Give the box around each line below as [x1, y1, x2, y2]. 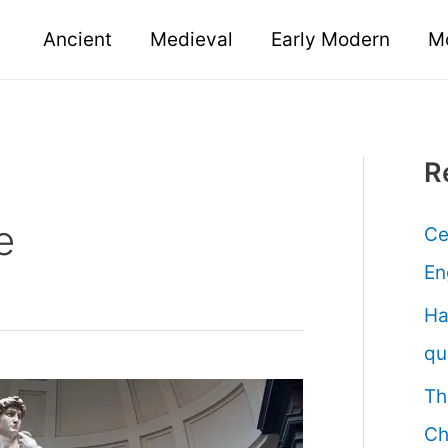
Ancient [42, 27, 112, 51]
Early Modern [270, 27, 390, 51]
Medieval [149, 27, 233, 51]
